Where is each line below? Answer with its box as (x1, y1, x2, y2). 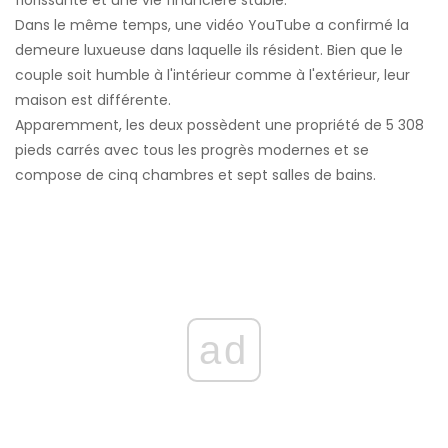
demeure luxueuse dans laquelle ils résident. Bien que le (15, 39, 403, 60)
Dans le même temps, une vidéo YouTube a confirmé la (15, 14, 409, 35)
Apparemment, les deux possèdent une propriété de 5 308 (15, 114, 424, 135)
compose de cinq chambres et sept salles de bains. (15, 164, 376, 185)
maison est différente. (15, 89, 171, 110)
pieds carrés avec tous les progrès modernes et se (15, 139, 369, 160)
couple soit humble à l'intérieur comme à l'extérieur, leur (15, 64, 410, 85)
